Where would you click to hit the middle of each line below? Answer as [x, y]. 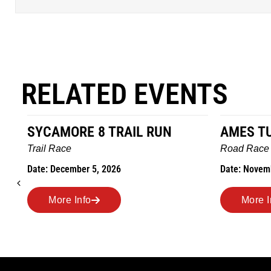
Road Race [244, 149]
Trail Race [49, 149]
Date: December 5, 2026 [74, 169]
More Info [70, 200]
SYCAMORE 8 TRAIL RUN [100, 132]
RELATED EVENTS [125, 94]
